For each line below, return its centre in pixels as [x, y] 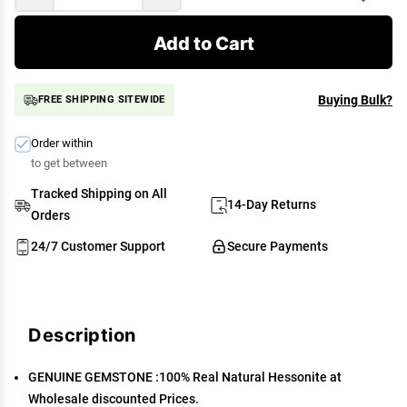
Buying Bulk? [355, 100]
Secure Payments [278, 246]
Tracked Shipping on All [99, 194]
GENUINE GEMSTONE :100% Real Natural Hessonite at [185, 377]
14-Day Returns [272, 204]
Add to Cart [203, 43]
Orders [50, 215]
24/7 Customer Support [98, 246]
